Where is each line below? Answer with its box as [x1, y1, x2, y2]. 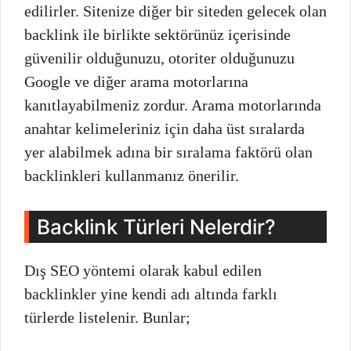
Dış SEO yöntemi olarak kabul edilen [24, 261, 262, 279]
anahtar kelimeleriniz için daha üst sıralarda [24, 119, 305, 137]
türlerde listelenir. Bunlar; [24, 308, 190, 326]
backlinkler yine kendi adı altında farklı [24, 284, 277, 302]
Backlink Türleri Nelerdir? [37, 214, 276, 239]
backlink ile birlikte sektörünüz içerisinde [24, 25, 291, 43]
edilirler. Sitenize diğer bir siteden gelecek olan [24, 2, 327, 20]
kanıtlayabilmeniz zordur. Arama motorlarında [24, 96, 321, 114]
